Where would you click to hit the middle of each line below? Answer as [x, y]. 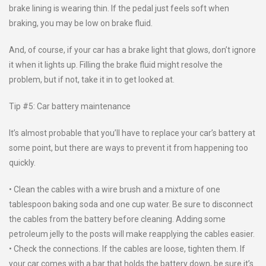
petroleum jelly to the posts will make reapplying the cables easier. [132, 234]
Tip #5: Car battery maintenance [70, 106]
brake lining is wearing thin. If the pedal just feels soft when [119, 8]
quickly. [22, 163]
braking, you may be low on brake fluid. [81, 23]
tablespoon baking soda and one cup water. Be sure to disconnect [131, 204]
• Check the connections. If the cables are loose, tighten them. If [127, 249]
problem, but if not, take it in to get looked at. [92, 80]
